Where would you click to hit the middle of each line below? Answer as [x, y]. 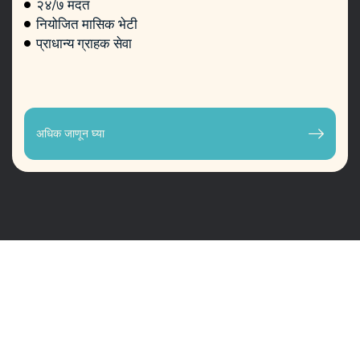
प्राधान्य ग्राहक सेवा [84, 43]
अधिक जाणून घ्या [70, 134]
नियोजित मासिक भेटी [87, 24]
